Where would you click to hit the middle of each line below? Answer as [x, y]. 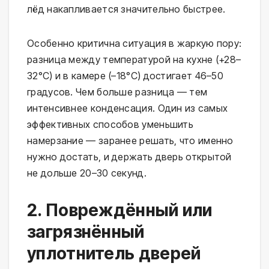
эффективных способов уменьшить [110, 124]
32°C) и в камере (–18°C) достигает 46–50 [125, 75]
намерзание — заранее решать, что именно [130, 140]
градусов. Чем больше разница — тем [117, 92]
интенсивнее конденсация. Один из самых [128, 108]
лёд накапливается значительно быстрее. [126, 9]
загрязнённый [86, 231]
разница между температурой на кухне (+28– [134, 59]
